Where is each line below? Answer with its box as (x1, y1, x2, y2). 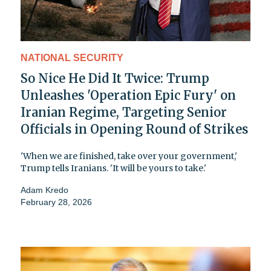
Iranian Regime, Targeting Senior (21, 104, 227, 120)
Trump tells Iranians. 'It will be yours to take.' (21, 162, 206, 174)
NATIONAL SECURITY (21, 52, 123, 63)
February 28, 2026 (21, 197, 92, 207)
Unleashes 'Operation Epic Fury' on (21, 87, 236, 103)
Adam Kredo (21, 184, 68, 195)
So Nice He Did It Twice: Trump (21, 70, 209, 86)
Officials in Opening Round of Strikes (21, 121, 248, 137)
